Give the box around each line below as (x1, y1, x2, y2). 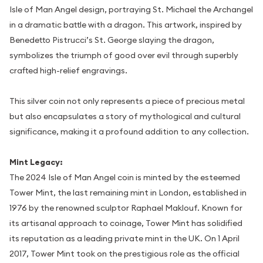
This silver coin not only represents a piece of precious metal (9, 95, 245, 106)
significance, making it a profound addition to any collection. (9, 126, 249, 137)
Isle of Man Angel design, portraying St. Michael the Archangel (9, 4, 253, 15)
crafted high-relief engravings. (9, 65, 127, 76)
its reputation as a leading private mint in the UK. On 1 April (9, 232, 240, 244)
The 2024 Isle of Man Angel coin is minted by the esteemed (9, 171, 240, 183)
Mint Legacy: (9, 156, 63, 167)
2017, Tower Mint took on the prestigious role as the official (9, 248, 240, 259)
